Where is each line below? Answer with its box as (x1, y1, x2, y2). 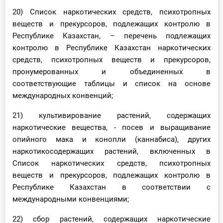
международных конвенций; (12, 91, 113, 101)
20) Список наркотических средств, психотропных (12, 7, 211, 17)
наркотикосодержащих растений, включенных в (12, 147, 211, 156)
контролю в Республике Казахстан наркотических (12, 43, 211, 53)
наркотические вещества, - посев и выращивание (12, 123, 211, 132)
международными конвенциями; (12, 195, 129, 204)
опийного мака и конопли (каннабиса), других (12, 135, 211, 144)
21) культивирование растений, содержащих (12, 111, 211, 120)
